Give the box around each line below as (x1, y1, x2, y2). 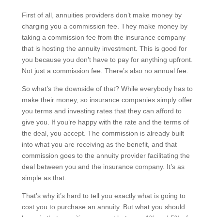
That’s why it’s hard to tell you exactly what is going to (21, 191, 186, 200)
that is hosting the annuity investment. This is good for (21, 44, 187, 52)
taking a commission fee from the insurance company (21, 33, 186, 41)
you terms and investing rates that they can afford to (21, 107, 182, 115)
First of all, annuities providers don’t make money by (21, 11, 182, 19)
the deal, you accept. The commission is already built (21, 129, 184, 137)
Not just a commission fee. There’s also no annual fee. (21, 66, 188, 75)
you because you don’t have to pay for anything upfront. (21, 55, 193, 63)
